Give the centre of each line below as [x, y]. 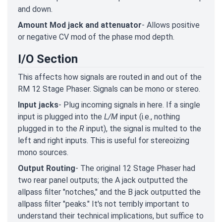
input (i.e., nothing [149, 117]
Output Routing [47, 168]
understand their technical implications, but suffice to [111, 216]
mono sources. [43, 153]
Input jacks [38, 105]
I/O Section [48, 59]
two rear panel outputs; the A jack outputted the [103, 180]
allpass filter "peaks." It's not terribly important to [104, 204]
